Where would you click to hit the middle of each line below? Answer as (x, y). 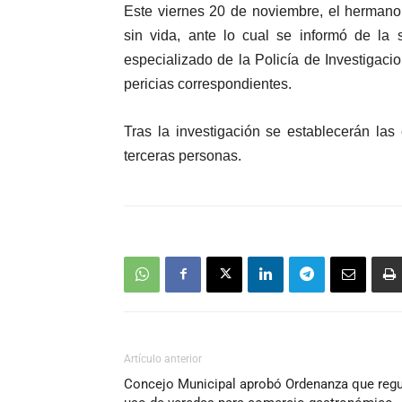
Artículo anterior (163, 358)
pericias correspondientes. (208, 83)
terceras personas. (183, 155)
